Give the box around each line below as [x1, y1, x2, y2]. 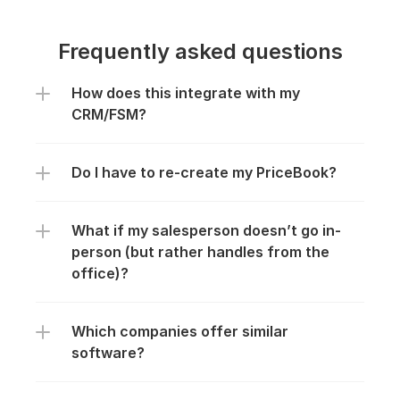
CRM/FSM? [71, 105, 146, 123]
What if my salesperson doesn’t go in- [71, 221, 341, 239]
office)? [71, 264, 129, 282]
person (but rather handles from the [71, 243, 329, 261]
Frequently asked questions [57, 38, 343, 64]
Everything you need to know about [46, 79, 349, 101]
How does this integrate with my [71, 84, 300, 102]
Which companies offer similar [71, 322, 288, 340]
